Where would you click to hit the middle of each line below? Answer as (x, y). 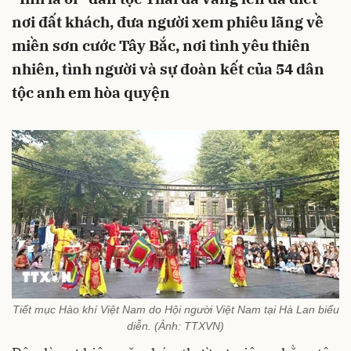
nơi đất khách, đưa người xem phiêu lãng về (168, 22)
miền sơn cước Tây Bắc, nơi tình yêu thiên (161, 45)
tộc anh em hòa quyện (91, 92)
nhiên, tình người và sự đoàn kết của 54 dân (168, 69)
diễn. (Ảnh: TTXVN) (175, 326)
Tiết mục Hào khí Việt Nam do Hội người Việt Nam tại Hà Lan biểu (175, 309)
